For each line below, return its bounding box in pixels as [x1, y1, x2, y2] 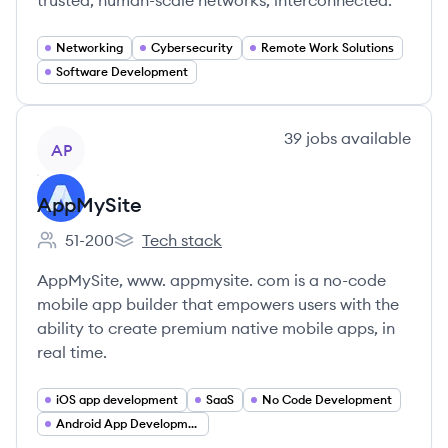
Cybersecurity [151, 40, 233, 55]
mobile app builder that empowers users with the [37, 294, 399, 314]
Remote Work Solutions [261, 40, 394, 55]
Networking [56, 40, 123, 55]
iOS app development [56, 392, 178, 407]
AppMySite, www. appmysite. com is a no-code [37, 270, 386, 290]
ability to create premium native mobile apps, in [37, 318, 395, 338]
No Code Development [262, 392, 392, 407]
